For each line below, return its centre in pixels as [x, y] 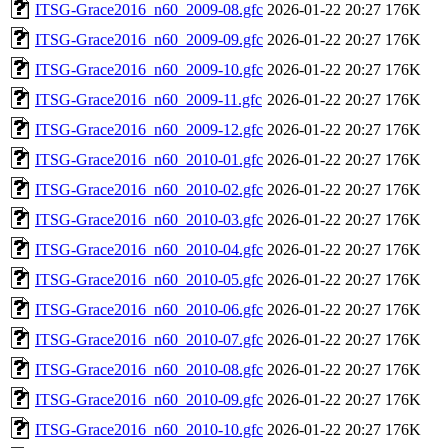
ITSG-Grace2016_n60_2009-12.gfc [149, 129]
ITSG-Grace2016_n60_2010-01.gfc [149, 159]
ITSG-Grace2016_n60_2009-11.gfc [148, 99]
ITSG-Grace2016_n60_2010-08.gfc [149, 369]
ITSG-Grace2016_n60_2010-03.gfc [149, 219]
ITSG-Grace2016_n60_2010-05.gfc [149, 279]
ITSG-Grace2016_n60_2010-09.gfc [149, 399]
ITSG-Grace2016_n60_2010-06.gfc [149, 309]
